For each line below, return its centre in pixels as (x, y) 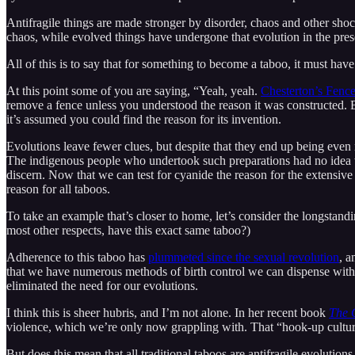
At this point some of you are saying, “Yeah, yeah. (134, 90)
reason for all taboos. (60, 189)
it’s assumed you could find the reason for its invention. (144, 119)
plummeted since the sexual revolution (244, 257)
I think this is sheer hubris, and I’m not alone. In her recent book (168, 312)
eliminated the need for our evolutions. (104, 285)
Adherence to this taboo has (77, 257)
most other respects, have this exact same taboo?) (128, 230)
